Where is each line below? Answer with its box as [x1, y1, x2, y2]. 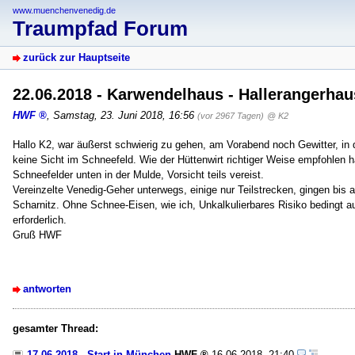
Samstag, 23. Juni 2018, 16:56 [53, 109, 194, 122]
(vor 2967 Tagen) [197, 111, 264, 121]
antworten [23, 283, 71, 296]
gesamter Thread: [13, 323, 98, 335]
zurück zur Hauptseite [23, 52, 130, 64]
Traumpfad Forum [13, 17, 188, 40]
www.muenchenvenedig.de [13, 6, 116, 15]
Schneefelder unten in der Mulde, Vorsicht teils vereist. [13, 169, 264, 181]
